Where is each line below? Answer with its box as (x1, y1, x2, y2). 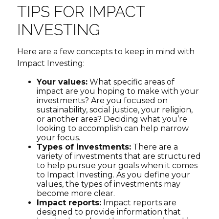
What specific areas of (88, 77, 175, 87)
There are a (131, 142, 178, 152)
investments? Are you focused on (37, 95, 168, 105)
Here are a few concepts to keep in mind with (17, 46, 195, 56)
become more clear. (37, 188, 115, 198)
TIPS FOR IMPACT (17, 2, 145, 21)
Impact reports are (101, 197, 176, 207)
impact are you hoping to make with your (37, 86, 199, 96)
